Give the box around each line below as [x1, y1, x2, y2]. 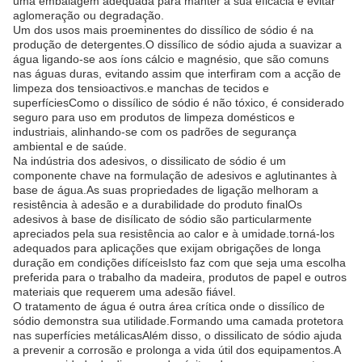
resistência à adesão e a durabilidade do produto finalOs [13, 198, 302, 211]
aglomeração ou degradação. [13, 9, 164, 22]
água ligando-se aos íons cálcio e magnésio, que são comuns [13, 53, 329, 65]
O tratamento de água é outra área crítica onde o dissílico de [13, 300, 325, 313]
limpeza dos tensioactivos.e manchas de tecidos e [13, 82, 269, 95]
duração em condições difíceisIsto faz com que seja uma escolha [13, 256, 346, 269]
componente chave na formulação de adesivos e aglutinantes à [13, 169, 337, 182]
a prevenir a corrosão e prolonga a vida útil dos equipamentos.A [13, 343, 340, 356]
